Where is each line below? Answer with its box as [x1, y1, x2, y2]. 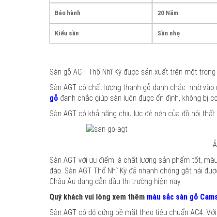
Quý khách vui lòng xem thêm [49, 192, 147, 201]
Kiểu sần [55, 30, 79, 37]
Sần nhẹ [157, 30, 180, 37]
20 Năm [157, 9, 178, 16]
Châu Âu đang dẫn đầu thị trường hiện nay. [49, 177, 182, 186]
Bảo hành [55, 9, 80, 16]
